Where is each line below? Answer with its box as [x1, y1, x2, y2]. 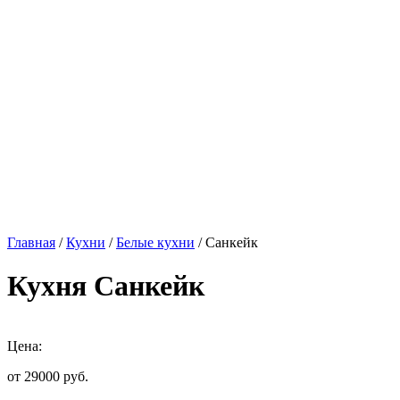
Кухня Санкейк [7, 270, 204, 303]
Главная [7, 235, 55, 250]
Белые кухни [116, 235, 195, 250]
